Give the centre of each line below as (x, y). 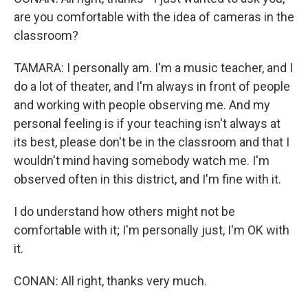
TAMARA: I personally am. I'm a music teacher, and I (153, 68)
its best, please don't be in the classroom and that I (152, 142)
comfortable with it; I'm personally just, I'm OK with (152, 230)
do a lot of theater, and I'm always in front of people (152, 86)
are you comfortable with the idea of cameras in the (154, 17)
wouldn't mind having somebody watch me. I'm (142, 161)
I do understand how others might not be (124, 211)
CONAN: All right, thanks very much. (110, 281)
